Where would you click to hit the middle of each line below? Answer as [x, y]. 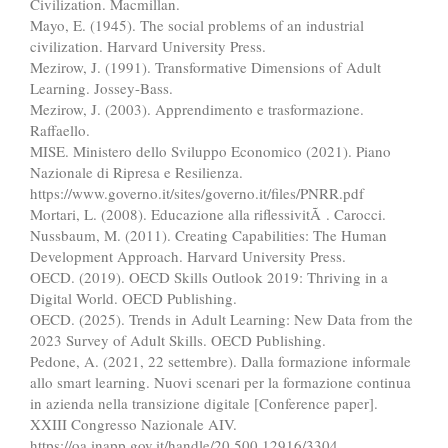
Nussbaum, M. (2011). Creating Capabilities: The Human [208, 234]
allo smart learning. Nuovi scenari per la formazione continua [220, 381]
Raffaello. [60, 129]
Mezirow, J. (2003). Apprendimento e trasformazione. [197, 108]
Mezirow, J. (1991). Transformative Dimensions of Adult [205, 66]
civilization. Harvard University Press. [148, 45]
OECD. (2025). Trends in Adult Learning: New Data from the [221, 318]
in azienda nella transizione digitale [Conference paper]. [204, 402]
